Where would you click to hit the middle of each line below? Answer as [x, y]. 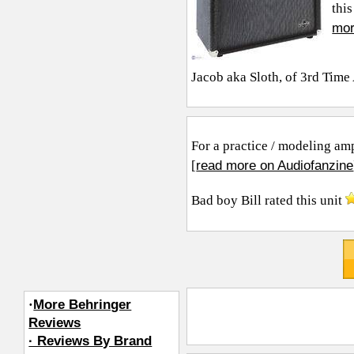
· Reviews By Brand [90, 341]
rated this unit [304, 201]
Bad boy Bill [227, 201]
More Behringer [83, 304]
